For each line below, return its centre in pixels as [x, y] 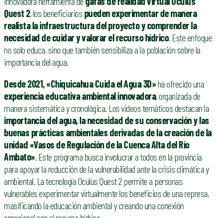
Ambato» [19, 156]
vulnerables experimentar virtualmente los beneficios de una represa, [106, 193]
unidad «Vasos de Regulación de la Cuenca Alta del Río [97, 144]
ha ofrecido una [180, 83]
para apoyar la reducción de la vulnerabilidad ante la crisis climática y [106, 169]
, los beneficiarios [57, 13]
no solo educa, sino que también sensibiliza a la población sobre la [102, 50]
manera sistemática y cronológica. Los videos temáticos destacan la [106, 108]
